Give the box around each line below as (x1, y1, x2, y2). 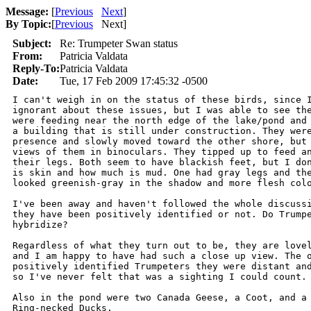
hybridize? (12, 219, 68, 230)
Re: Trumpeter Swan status (60, 37, 178, 49)
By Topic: (6, 18, 51, 30)
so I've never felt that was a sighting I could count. (12, 271, 307, 282)
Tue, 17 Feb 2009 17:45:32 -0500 (60, 75, 208, 87)
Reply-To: (12, 62, 60, 74)
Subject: (12, 37, 51, 49)
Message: (6, 6, 49, 17)
